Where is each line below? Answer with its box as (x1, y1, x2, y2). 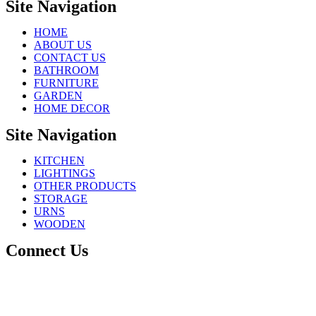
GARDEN (34, 89, 83, 102)
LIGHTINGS (34, 166, 95, 179)
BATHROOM (34, 63, 99, 76)
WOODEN (34, 217, 85, 230)
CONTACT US (34, 51, 106, 63)
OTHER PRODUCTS (34, 179, 136, 192)
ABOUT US (34, 38, 92, 51)
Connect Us (6, 241, 88, 260)
